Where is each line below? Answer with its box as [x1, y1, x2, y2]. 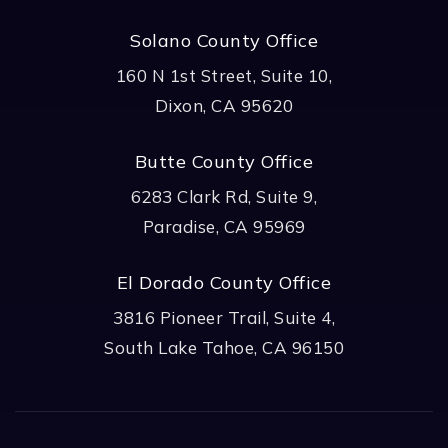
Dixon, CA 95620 [154, 94, 294, 116]
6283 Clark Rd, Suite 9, [130, 185, 318, 207]
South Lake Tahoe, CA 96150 [104, 336, 344, 358]
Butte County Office [134, 149, 314, 173]
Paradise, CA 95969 [142, 215, 306, 237]
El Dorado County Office [116, 270, 332, 294]
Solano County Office [130, 28, 318, 52]
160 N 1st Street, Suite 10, [115, 64, 333, 86]
